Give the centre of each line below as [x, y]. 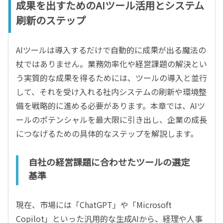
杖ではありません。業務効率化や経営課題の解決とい [111, 63]
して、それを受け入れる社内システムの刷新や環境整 [111, 91]
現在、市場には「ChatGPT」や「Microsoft [94, 204]
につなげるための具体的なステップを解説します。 [107, 133]
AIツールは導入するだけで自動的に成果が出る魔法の [111, 50]
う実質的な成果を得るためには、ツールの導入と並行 [111, 77]
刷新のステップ [51, 20]
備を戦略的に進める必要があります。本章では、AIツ [111, 105]
